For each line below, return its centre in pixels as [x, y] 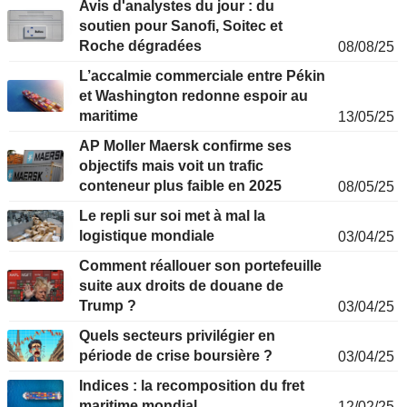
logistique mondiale [147, 236]
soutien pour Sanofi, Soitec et [181, 26]
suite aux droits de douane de [181, 286]
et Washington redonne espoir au [194, 96]
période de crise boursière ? [176, 356]
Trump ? [108, 306]
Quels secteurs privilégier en [177, 336]
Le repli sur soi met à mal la [172, 216]
